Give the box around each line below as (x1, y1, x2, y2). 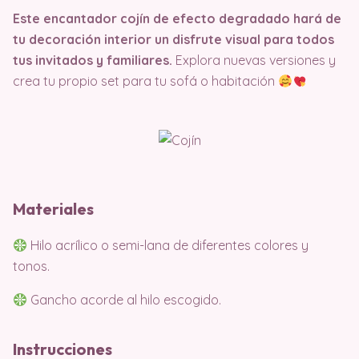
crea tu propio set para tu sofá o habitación (13, 73, 278, 90)
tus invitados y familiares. (13, 52, 175, 69)
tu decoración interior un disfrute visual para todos (13, 31, 334, 48)
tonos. (13, 258, 50, 275)
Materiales (13, 199, 94, 220)
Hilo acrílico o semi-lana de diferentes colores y (27, 237, 309, 254)
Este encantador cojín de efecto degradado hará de (13, 10, 341, 27)
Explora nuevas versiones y (175, 52, 336, 69)
